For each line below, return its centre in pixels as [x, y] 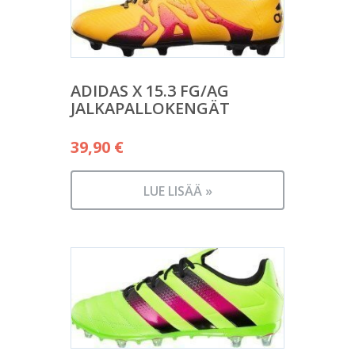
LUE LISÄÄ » [177, 191]
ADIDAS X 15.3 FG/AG [150, 90]
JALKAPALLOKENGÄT [150, 108]
